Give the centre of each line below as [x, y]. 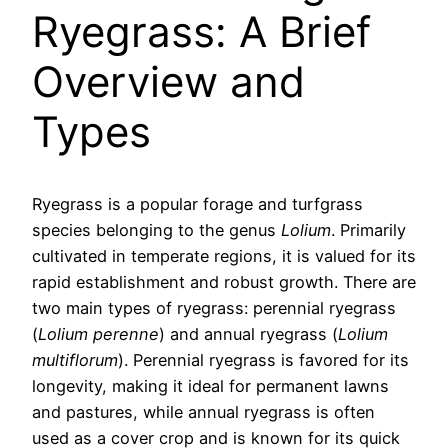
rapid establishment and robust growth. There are [224, 282]
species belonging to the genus [156, 230]
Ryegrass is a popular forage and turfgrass [197, 204]
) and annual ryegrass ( [248, 334]
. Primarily [368, 230]
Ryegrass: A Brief [201, 31]
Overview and [168, 81]
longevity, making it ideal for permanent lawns [210, 386]
